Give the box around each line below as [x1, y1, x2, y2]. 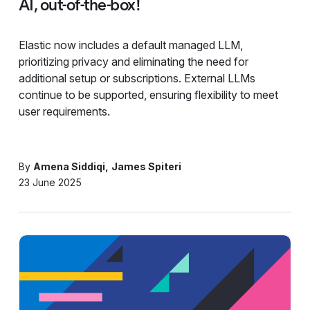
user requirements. [18, 104, 110, 118]
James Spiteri [111, 160, 181, 172]
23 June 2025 [18, 176, 82, 188]
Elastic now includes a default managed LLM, [18, 37, 243, 52]
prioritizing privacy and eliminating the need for [18, 54, 248, 69]
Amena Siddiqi [33, 160, 105, 172]
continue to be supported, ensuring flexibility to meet [18, 87, 278, 102]
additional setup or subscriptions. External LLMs [18, 71, 255, 85]
